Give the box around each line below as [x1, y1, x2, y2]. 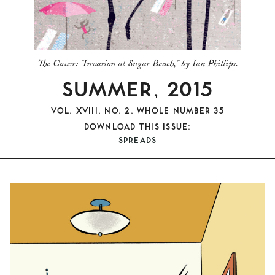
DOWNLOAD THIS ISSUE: [83, 120, 192, 131]
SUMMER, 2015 [62, 74, 213, 101]
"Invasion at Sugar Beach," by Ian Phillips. [77, 56, 238, 73]
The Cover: [37, 56, 78, 73]
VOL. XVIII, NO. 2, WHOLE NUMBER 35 [51, 104, 224, 115]
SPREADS [118, 134, 157, 145]
